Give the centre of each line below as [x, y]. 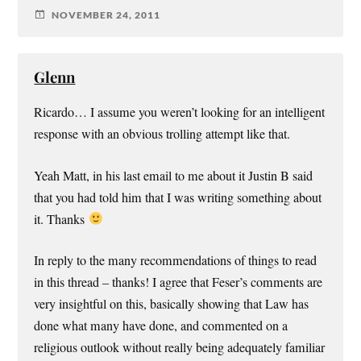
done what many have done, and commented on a [161, 325]
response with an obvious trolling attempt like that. [162, 134]
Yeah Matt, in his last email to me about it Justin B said [174, 175]
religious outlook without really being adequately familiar [180, 347]
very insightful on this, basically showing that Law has [172, 303]
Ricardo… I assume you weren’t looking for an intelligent [180, 112]
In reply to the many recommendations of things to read [176, 260]
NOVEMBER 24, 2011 [106, 15]
